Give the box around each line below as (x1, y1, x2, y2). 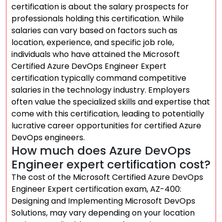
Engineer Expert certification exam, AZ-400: (11, 183, 181, 195)
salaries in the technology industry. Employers (11, 84, 190, 96)
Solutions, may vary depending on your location (11, 207, 195, 219)
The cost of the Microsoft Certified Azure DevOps (11, 171, 203, 183)
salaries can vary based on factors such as (11, 25, 177, 36)
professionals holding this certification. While (11, 13, 184, 24)
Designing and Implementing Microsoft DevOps (11, 195, 195, 207)
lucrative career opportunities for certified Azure (11, 120, 201, 131)
